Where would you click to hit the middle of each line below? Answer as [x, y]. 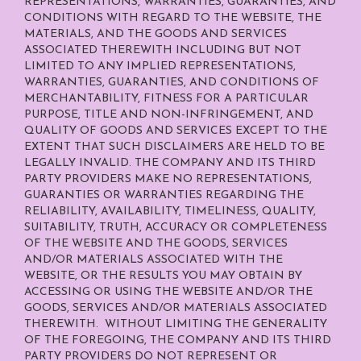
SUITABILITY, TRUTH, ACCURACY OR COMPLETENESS [176, 228]
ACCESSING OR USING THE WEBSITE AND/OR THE [168, 292]
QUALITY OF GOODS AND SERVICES [130, 131]
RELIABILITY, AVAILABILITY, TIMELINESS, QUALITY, [170, 212]
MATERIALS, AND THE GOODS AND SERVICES [156, 34]
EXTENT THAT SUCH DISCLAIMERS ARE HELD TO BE [174, 147]
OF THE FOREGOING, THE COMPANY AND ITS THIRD [178, 340]
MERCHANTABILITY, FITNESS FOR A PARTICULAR [166, 99]
